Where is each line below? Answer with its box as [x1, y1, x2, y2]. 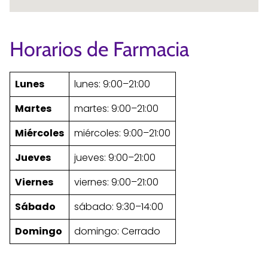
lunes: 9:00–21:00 [74, 77, 150, 91]
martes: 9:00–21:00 [74, 101, 159, 115]
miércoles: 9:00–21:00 [74, 126, 170, 140]
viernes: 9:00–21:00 [74, 175, 159, 189]
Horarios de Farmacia [10, 36, 189, 62]
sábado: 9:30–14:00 [74, 199, 163, 214]
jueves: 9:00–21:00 [74, 150, 156, 165]
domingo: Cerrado [74, 224, 160, 238]
